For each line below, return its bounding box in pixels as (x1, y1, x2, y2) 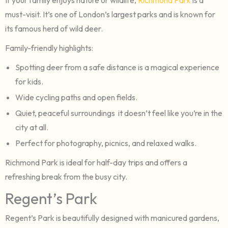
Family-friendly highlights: (5, 42, 93, 53)
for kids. (15, 76, 43, 87)
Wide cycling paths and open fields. (15, 92, 137, 102)
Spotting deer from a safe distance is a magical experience (15, 62, 219, 72)
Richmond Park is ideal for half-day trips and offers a (5, 157, 187, 167)
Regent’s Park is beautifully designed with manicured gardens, (5, 212, 219, 223)
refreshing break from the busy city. (5, 171, 127, 182)
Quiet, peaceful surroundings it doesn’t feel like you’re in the (15, 107, 222, 118)
